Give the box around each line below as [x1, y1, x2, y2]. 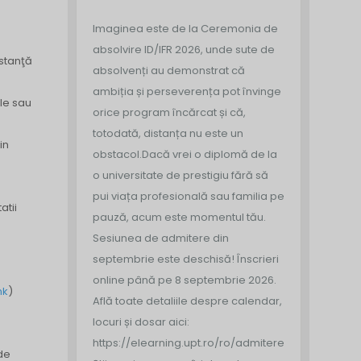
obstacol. [92, 147, 142, 162]
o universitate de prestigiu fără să [92, 168, 268, 183]
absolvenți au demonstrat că [92, 63, 245, 78]
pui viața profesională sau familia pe [92, 189, 284, 204]
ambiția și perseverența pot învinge [92, 84, 281, 99]
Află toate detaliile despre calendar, [92, 293, 282, 309]
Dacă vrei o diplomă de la [141, 147, 277, 162]
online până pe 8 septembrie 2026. [92, 272, 276, 288]
